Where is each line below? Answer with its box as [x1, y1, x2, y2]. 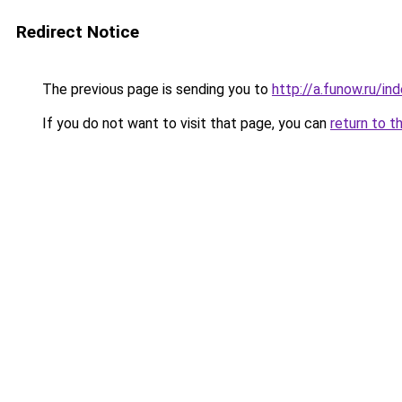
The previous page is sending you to [39, 81, 272, 98]
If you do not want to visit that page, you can [39, 115, 330, 132]
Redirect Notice [16, 22, 139, 42]
